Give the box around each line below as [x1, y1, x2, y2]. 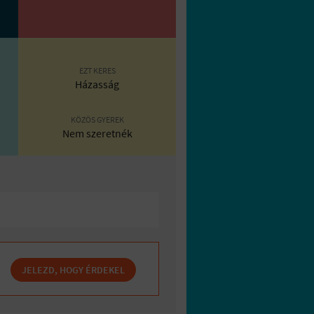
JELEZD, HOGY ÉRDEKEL [22, 264, 125, 276]
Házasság [75, 76, 119, 91]
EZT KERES [78, 64, 116, 76]
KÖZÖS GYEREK [70, 114, 124, 125]
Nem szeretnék [62, 125, 132, 140]
